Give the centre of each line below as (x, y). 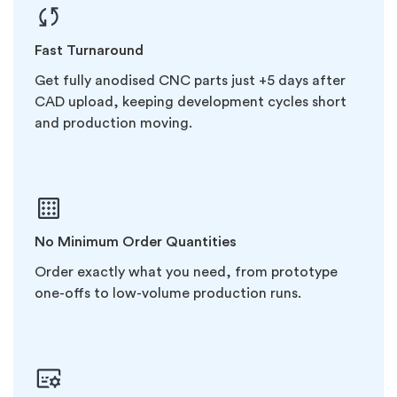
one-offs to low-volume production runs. (168, 293)
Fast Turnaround (89, 50)
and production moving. (113, 123)
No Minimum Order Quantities (136, 241)
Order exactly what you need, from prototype (186, 272)
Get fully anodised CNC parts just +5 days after (190, 80)
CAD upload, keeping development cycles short (191, 101)
